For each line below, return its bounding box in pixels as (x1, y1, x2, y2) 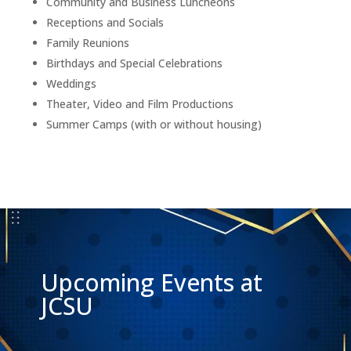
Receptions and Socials (45, 14, 164, 30)
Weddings (45, 75, 96, 91)
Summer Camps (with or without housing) (45, 116, 262, 132)
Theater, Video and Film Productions (45, 96, 233, 111)
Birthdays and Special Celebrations (45, 55, 223, 71)
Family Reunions (45, 34, 129, 50)
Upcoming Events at (40, 266, 262, 299)
